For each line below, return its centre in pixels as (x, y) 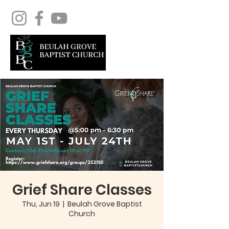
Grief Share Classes (82, 190)
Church (82, 214)
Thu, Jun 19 (41, 204)
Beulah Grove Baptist (105, 204)
